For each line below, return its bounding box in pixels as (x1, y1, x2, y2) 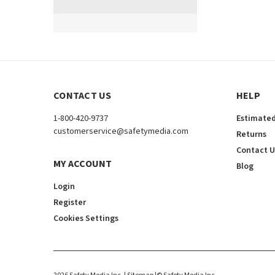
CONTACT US (53, 88, 112, 103)
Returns (236, 128, 266, 141)
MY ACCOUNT (53, 157, 112, 171)
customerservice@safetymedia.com (53, 125, 188, 137)
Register (53, 196, 86, 209)
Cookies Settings (53, 212, 118, 225)
